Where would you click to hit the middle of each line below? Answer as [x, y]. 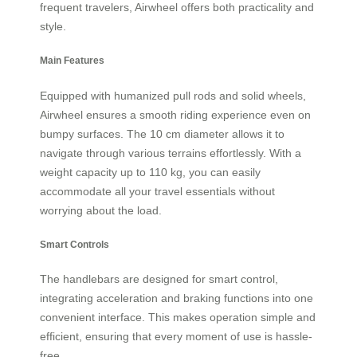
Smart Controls [75, 245]
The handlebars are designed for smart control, [159, 279]
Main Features [72, 61]
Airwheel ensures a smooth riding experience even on [175, 114]
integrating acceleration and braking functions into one [177, 298]
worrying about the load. [101, 210]
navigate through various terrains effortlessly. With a [171, 153]
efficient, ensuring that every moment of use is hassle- [176, 337]
